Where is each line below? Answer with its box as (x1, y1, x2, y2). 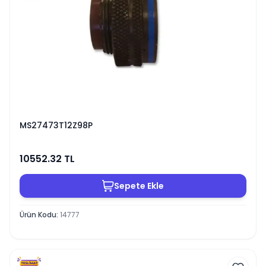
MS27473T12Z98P (20, 119, 93, 131)
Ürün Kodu (20, 209, 56, 220)
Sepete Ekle (114, 179, 164, 192)
